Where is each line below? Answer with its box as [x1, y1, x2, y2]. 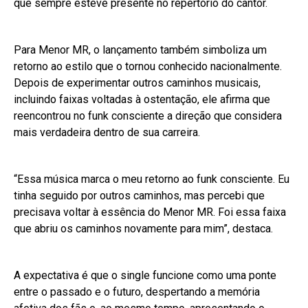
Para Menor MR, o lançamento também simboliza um [14, 43, 267, 57]
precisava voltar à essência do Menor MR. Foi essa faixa [14, 206, 286, 219]
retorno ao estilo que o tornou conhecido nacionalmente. [14, 60, 282, 74]
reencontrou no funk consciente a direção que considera [14, 109, 282, 123]
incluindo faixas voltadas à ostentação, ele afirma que [14, 93, 270, 107]
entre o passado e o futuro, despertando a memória [14, 285, 260, 299]
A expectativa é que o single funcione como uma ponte [14, 269, 276, 283]
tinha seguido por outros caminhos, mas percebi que [14, 189, 265, 203]
